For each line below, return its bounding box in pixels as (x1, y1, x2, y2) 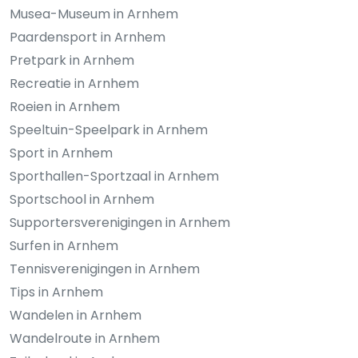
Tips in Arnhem (10, 282, 103, 301)
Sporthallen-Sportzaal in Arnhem (10, 166, 219, 185)
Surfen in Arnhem (10, 236, 118, 255)
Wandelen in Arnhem (10, 305, 141, 324)
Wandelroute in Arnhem (10, 328, 160, 348)
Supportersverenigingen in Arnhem (10, 213, 230, 232)
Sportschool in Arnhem (10, 189, 154, 209)
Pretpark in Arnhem (10, 50, 134, 70)
